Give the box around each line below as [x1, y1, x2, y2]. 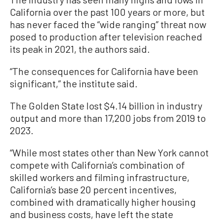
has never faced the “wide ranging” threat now [10, 18, 206, 30]
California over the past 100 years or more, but [10, 5, 205, 18]
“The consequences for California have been [10, 65, 198, 77]
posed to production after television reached [10, 30, 202, 42]
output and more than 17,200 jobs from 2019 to [10, 111, 206, 124]
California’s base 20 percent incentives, [10, 183, 177, 195]
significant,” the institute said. [10, 77, 138, 89]
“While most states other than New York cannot [10, 146, 209, 158]
